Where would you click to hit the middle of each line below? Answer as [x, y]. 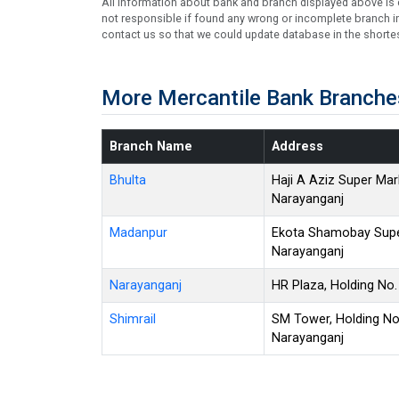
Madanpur [138, 232]
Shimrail [133, 319]
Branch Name [151, 146]
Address [297, 146]
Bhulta [128, 180]
